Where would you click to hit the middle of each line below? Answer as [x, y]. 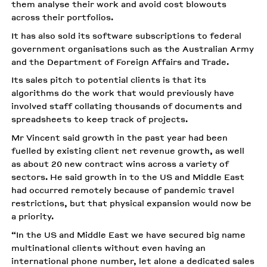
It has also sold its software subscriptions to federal [127, 35]
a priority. [33, 216]
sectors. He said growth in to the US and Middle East [128, 177]
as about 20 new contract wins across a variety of [120, 164]
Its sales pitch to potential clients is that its [109, 80]
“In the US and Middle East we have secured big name [129, 234]
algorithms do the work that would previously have [123, 93]
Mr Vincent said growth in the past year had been [120, 138]
